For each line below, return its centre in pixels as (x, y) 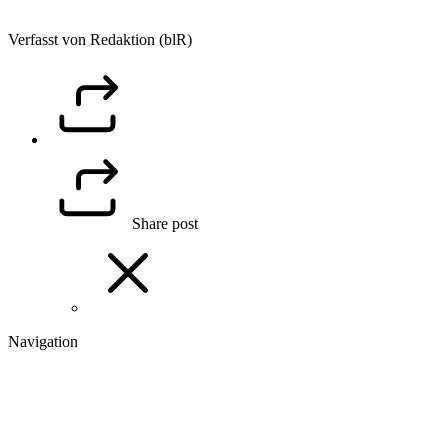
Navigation (43, 342)
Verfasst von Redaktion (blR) (100, 40)
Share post (165, 224)
